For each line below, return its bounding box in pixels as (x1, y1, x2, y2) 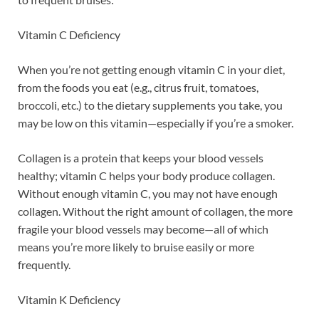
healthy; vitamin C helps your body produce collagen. (18, 168, 275, 182)
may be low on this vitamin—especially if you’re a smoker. (18, 115, 293, 130)
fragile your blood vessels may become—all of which (18, 221, 268, 236)
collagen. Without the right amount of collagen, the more (18, 204, 293, 218)
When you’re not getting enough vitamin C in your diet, (18, 62, 285, 76)
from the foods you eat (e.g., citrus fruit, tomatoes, (18, 80, 258, 94)
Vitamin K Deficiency (18, 292, 120, 306)
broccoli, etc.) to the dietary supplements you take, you (18, 98, 283, 112)
